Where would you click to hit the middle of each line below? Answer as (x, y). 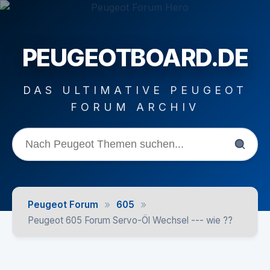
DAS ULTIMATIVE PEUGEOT (135, 90)
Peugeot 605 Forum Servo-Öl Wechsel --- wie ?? (130, 220)
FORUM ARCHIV (135, 107)
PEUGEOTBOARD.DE (135, 57)
